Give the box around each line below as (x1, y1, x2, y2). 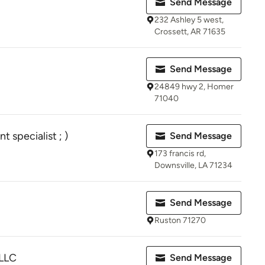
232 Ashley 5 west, (154, 15, 224, 25)
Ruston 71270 (154, 215, 206, 225)
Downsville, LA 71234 (154, 160, 232, 170)
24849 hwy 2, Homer (154, 82, 234, 92)
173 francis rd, (154, 148, 206, 159)
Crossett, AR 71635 (154, 27, 225, 37)
